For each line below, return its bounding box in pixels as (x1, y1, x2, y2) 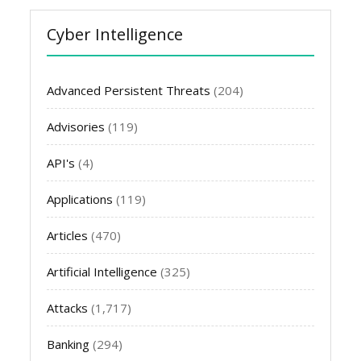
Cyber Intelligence (47, 23, 184, 46)
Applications (47, 191, 114, 208)
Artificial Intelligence (47, 263, 158, 280)
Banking (47, 336, 90, 353)
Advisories (47, 118, 106, 135)
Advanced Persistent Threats (47, 82, 211, 99)
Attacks (47, 300, 89, 317)
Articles (47, 227, 89, 244)
